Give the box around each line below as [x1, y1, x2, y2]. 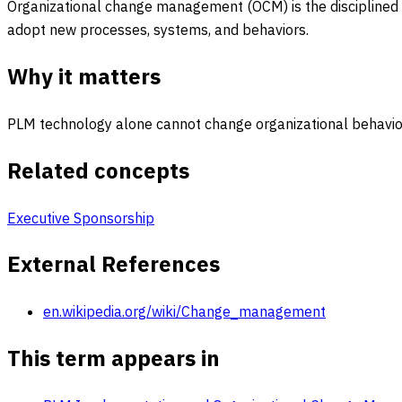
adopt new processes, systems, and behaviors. [7, 20, 309, 39]
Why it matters [7, 61, 161, 91]
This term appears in [7, 344, 220, 373]
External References [7, 249, 220, 279]
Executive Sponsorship [7, 208, 154, 227]
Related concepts [7, 155, 189, 185]
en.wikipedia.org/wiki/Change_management [43, 302, 326, 321]
